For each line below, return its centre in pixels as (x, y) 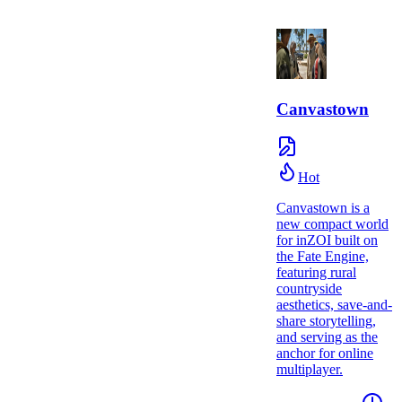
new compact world (332, 224)
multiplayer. (310, 370)
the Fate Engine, (323, 257)
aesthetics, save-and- (334, 305)
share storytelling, (326, 321)
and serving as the (327, 337)
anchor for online (325, 354)
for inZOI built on (327, 240)
